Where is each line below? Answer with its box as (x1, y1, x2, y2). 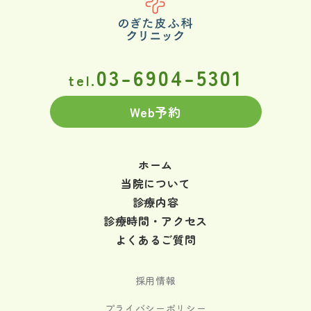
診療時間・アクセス (103, 212, 208, 230)
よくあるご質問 (115, 231, 196, 249)
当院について (120, 175, 191, 192)
